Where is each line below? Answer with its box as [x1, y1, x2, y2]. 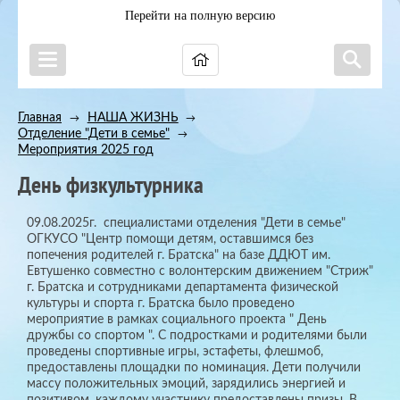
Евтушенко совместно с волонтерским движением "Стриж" [27, 264, 373, 279]
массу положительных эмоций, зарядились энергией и [27, 377, 346, 391]
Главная [18, 111, 62, 124]
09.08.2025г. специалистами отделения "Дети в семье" [27, 216, 346, 230]
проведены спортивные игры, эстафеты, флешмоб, [27, 345, 323, 359]
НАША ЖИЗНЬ [87, 111, 179, 124]
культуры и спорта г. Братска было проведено [27, 296, 295, 311]
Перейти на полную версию [125, 9, 275, 22]
